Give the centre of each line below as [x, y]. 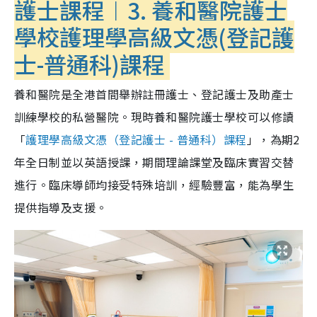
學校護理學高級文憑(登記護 [154, 37]
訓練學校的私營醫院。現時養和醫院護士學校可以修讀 [154, 117]
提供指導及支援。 [61, 208]
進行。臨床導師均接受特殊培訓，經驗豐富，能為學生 [154, 185]
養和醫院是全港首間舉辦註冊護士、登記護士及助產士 [154, 94]
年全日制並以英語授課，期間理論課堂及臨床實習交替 [154, 162]
